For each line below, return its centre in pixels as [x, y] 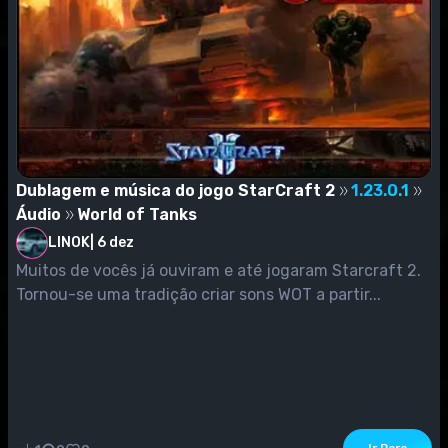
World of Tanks [137, 214]
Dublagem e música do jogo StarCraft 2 [175, 190]
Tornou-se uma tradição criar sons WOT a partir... [198, 294]
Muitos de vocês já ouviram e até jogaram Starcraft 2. [218, 270]
